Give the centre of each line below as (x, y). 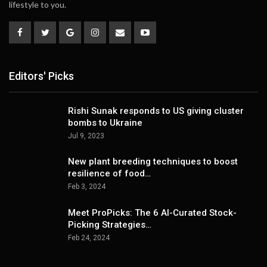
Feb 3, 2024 (87, 187)
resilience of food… (109, 174)
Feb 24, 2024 (89, 238)
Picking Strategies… (110, 225)
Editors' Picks (41, 76)
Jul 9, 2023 (86, 136)
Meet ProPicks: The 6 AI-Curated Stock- (152, 213)
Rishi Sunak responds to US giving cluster (156, 111)
